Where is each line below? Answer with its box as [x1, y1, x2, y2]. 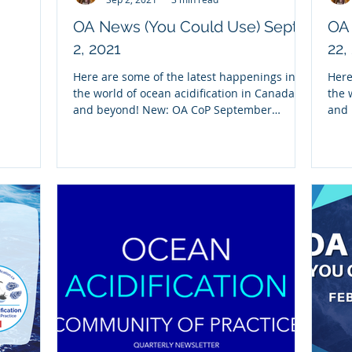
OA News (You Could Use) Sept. [73, 17, 301, 37]
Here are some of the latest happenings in [73, 69, 295, 85]
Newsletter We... [73, 119, 159, 134]
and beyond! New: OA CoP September [73, 102, 272, 118]
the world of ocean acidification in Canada [73, 86, 295, 101]
